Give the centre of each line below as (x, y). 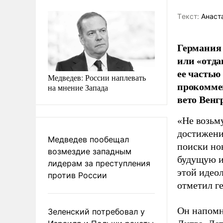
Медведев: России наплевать (97, 77)
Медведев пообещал (88, 139)
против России (77, 175)
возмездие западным (90, 151)
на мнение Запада (78, 87)
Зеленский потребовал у (96, 211)
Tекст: (188, 16)
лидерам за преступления (99, 163)
